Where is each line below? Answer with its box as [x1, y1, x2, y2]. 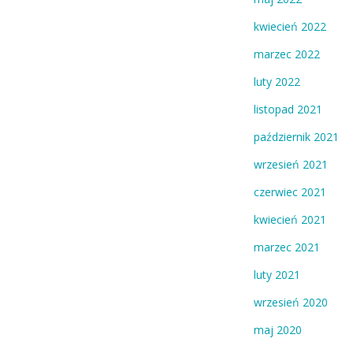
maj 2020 [254, 322, 302, 338]
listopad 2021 [254, 102, 322, 117]
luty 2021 [254, 267, 300, 283]
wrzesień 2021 [254, 157, 328, 173]
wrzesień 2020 [254, 295, 328, 310]
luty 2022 [254, 74, 300, 90]
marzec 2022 [254, 46, 320, 62]
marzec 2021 [254, 240, 320, 255]
